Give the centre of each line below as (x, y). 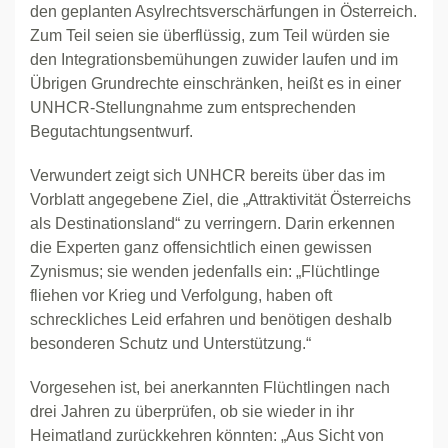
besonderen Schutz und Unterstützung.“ (170, 343)
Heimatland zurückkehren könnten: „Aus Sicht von (207, 435)
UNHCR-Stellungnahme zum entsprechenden (193, 107)
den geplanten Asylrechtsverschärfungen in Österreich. (223, 11)
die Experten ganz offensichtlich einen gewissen (201, 247)
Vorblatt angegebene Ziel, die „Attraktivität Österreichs (220, 199)
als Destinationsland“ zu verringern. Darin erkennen (212, 223)
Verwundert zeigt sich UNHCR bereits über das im (207, 175)
